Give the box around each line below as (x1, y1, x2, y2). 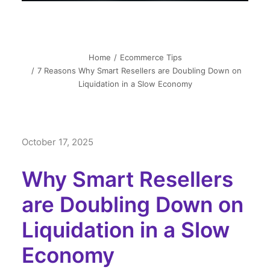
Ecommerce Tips (119, 52, 182, 62)
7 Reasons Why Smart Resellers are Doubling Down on (37, 66, 242, 75)
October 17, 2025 (22, 136, 93, 148)
